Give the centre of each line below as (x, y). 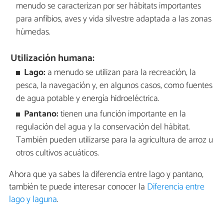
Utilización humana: (53, 58)
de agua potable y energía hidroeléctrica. (87, 99)
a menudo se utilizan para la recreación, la (121, 73)
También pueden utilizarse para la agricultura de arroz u (114, 140)
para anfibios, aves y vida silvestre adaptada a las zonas (113, 19)
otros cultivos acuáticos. (57, 153)
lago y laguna (33, 200)
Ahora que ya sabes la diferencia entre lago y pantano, (106, 175)
